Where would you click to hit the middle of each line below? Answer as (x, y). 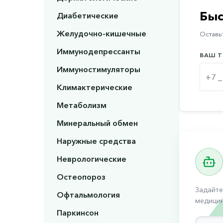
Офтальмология (88, 195)
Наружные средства (96, 141)
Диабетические (87, 16)
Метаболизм (81, 105)
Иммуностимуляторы (98, 69)
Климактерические (94, 87)
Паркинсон (77, 213)
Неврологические (91, 159)
